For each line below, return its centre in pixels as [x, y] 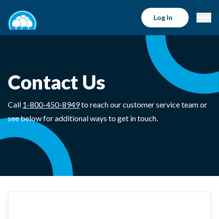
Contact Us [56, 82]
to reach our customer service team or [143, 104]
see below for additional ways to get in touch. [83, 118]
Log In [163, 17]
